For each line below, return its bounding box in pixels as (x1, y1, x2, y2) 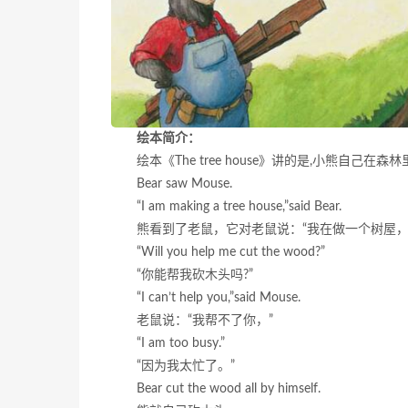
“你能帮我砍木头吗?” (137, 269, 253, 282)
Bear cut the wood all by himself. (137, 382, 321, 396)
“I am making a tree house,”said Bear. (137, 200, 342, 214)
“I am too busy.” (137, 337, 225, 351)
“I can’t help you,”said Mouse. (137, 291, 301, 305)
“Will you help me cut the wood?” (137, 246, 325, 260)
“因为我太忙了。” (137, 360, 235, 373)
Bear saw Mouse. (137, 178, 232, 191)
